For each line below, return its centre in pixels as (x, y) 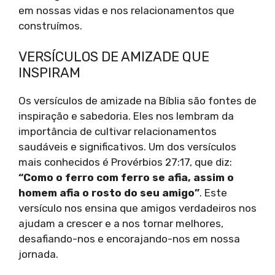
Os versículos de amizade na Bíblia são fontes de (137, 101)
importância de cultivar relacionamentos (118, 132)
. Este (213, 193)
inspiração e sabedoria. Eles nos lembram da (126, 116)
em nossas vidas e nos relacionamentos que (126, 10)
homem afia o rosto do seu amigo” (109, 193)
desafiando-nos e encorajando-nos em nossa (129, 239)
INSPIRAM (49, 73)
